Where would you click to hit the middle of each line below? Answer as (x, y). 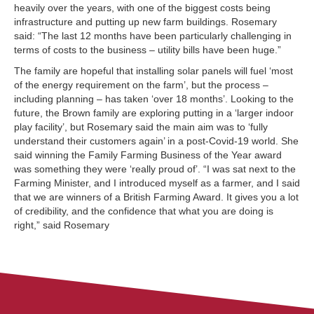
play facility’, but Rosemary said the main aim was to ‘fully (141, 127)
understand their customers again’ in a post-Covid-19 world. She (156, 141)
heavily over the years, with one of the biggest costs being (142, 8)
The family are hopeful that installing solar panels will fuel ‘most (153, 71)
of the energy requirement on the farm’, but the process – (141, 85)
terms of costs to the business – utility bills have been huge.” (148, 50)
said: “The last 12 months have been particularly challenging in (153, 36)
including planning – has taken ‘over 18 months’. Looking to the (154, 99)
